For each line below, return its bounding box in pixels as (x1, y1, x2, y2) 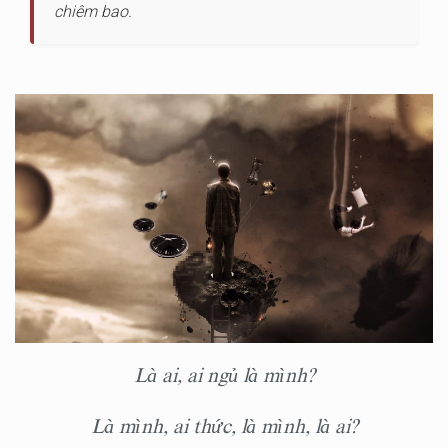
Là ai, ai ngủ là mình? (133, 364, 315, 387)
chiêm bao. (54, 2, 132, 21)
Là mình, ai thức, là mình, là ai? (90, 415, 358, 438)
